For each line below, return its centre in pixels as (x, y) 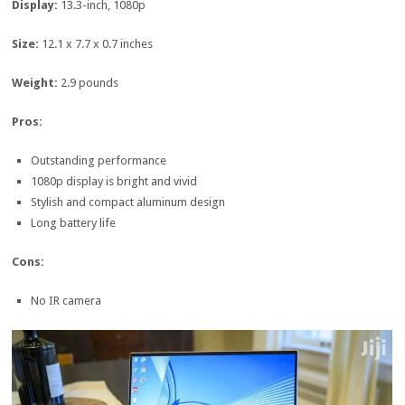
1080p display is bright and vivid (113, 182)
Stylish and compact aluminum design (127, 202)
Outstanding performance (98, 161)
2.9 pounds (90, 83)
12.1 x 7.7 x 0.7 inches (98, 44)
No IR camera (66, 301)
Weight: (37, 83)
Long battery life (73, 223)
